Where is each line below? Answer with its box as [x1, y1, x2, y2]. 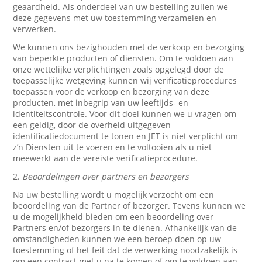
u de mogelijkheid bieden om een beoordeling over [13, 211, 214, 222]
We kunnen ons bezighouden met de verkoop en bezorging [13, 42, 245, 53]
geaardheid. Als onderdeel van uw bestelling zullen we [13, 1, 229, 12]
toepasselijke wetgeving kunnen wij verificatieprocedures [13, 75, 237, 86]
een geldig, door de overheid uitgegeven [13, 119, 171, 130]
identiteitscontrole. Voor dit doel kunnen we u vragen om [13, 108, 237, 119]
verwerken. [13, 23, 57, 35]
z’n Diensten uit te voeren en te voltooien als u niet [13, 142, 212, 153]
